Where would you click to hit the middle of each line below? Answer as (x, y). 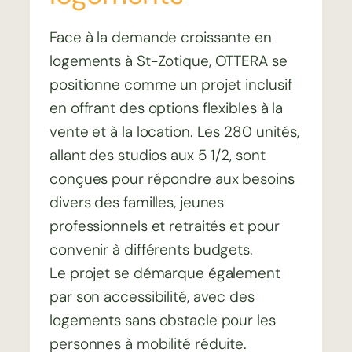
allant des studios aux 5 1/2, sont (158, 156)
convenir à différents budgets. (151, 250)
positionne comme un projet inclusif (171, 85)
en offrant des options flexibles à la (167, 108)
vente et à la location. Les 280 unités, (175, 132)
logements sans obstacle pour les (163, 321)
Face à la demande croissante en (161, 38)
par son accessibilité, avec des (152, 297)
